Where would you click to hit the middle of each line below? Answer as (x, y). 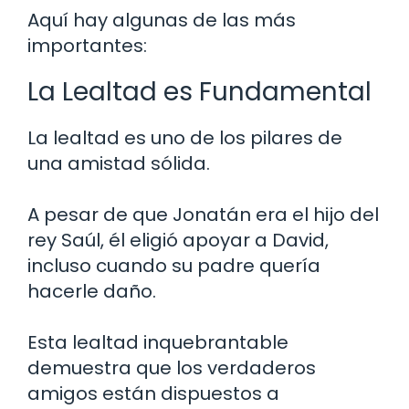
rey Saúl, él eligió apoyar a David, (178, 240)
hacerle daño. (92, 291)
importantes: (87, 45)
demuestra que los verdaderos (172, 367)
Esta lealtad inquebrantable (158, 342)
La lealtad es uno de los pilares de (185, 137)
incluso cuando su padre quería (174, 265)
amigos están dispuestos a (153, 393)
